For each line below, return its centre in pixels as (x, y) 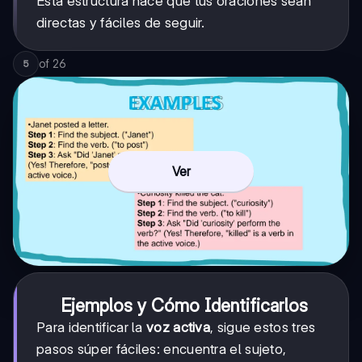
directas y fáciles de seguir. (121, 22)
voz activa (178, 327)
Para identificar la (91, 327)
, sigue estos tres (263, 327)
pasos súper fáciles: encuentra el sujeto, (162, 349)
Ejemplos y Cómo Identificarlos (184, 305)
